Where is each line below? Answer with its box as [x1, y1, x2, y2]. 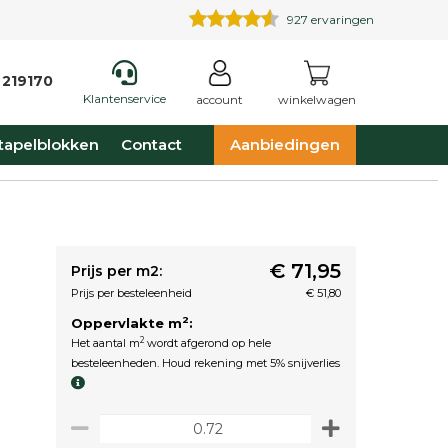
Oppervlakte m [71, 315, 182, 331]
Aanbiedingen [229, 135, 340, 154]
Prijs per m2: [71, 262, 162, 280]
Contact [120, 135, 182, 154]
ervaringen [307, 12, 374, 27]
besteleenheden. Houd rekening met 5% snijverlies [71, 356, 340, 370]
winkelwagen [278, 92, 356, 107]
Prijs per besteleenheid [71, 286, 192, 300]
